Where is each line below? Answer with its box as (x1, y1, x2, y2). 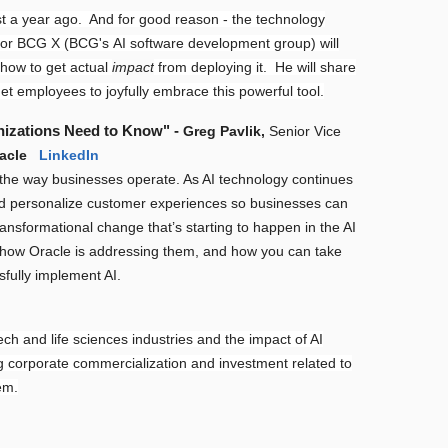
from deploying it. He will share (154, 59, 357, 76)
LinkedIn (39, 147, 100, 164)
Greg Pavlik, (183, 123, 266, 140)
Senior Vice (269, 123, 342, 140)
